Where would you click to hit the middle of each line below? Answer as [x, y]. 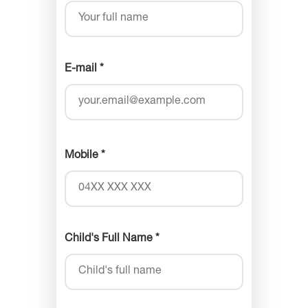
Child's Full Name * [112, 239]
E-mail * [84, 69]
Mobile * [85, 156]
